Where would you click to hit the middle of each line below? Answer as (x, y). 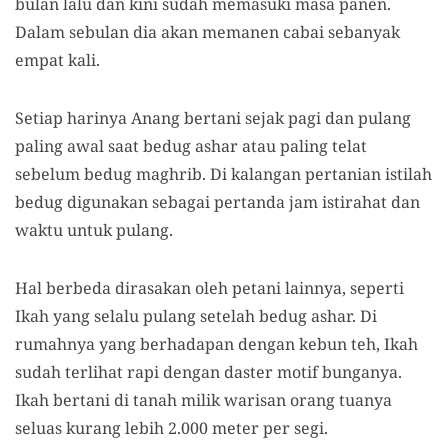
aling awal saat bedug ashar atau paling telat (196, 146)
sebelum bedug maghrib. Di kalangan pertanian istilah (223, 174)
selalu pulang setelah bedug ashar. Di (235, 316)
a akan (175, 32)
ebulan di (112, 32)
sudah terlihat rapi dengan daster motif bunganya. (208, 372)
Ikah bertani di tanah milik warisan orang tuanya (203, 400)
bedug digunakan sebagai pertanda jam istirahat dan (217, 202)
